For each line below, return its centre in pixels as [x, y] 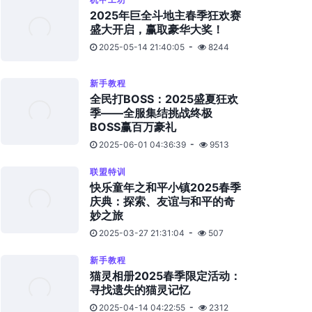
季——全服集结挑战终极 [151, 113]
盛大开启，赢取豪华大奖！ [157, 29]
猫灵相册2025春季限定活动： [165, 276]
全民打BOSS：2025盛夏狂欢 [164, 99]
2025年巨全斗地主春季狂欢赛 [165, 15]
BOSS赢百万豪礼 [133, 127]
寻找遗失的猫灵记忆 [140, 290]
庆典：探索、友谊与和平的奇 [162, 201]
